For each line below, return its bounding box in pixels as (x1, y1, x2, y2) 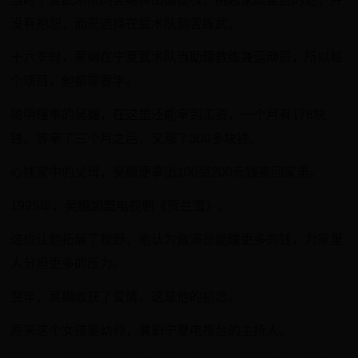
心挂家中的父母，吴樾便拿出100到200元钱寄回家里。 (10, 165, 323, 179)
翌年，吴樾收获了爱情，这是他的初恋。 (10, 290, 241, 304)
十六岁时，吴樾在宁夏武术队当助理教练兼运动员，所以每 (10, 50, 344, 64)
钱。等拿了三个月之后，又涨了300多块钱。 (10, 132, 263, 145)
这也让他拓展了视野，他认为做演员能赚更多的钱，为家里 (10, 233, 344, 246)
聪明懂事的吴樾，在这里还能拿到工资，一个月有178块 (10, 108, 327, 121)
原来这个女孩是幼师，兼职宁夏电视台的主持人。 (10, 324, 292, 337)
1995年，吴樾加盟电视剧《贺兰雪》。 (10, 199, 232, 213)
